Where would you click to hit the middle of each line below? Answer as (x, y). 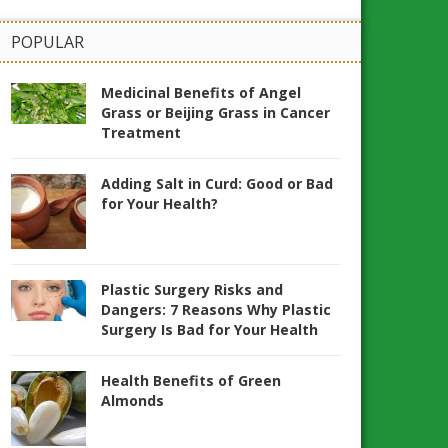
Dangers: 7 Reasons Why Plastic (216, 310)
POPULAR (47, 42)
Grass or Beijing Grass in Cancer (215, 113)
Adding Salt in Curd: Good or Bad (217, 184)
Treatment (141, 133)
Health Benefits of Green (191, 381)
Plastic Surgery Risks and (192, 290)
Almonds (132, 401)
